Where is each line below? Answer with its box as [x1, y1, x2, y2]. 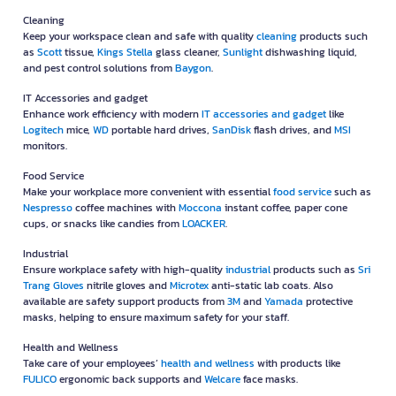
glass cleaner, [153, 44, 223, 61]
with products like [255, 355, 340, 372]
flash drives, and [251, 122, 334, 139]
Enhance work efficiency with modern [23, 106, 202, 123]
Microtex [170, 278, 209, 294]
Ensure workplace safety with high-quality [23, 262, 225, 278]
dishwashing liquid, [263, 44, 357, 61]
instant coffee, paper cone [222, 200, 347, 217]
